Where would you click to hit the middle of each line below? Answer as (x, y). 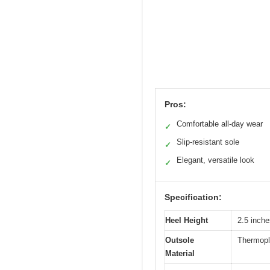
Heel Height (187, 220)
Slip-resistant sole (208, 142)
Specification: (193, 197)
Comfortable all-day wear (220, 124)
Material (180, 253)
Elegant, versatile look (215, 160)
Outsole (180, 240)
